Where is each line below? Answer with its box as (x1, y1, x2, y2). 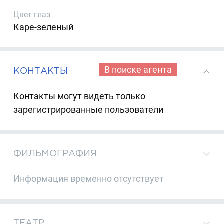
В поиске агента (104, 64, 172, 75)
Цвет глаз (13, 10, 51, 20)
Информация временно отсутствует (13, 173, 164, 184)
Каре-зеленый (13, 22, 74, 33)
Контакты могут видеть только (13, 91, 146, 102)
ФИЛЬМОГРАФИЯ (13, 148, 97, 158)
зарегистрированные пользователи (13, 104, 164, 115)
